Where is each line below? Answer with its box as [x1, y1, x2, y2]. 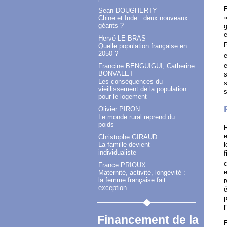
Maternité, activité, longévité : [98, 169, 185, 177]
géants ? [98, 22, 124, 30]
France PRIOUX [98, 161, 146, 169]
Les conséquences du [98, 78, 163, 86]
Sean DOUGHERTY [98, 7, 157, 15]
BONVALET [98, 70, 133, 78]
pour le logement [98, 93, 147, 101]
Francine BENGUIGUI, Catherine [98, 62, 195, 70]
